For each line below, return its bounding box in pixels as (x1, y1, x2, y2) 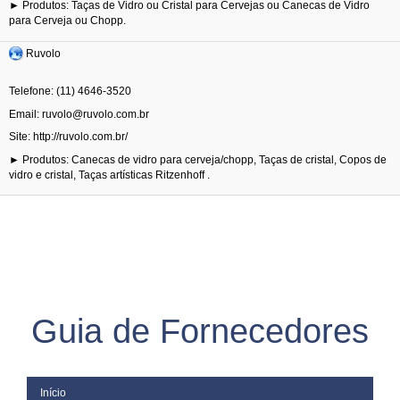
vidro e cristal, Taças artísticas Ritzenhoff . (9, 168, 212, 181)
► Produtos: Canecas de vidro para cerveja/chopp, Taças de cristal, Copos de (9, 153, 387, 166)
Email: (9, 107, 42, 121)
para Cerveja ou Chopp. (9, 14, 129, 27)
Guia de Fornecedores (31, 312, 369, 350)
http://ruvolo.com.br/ (33, 130, 128, 143)
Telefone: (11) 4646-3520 (9, 85, 131, 97)
